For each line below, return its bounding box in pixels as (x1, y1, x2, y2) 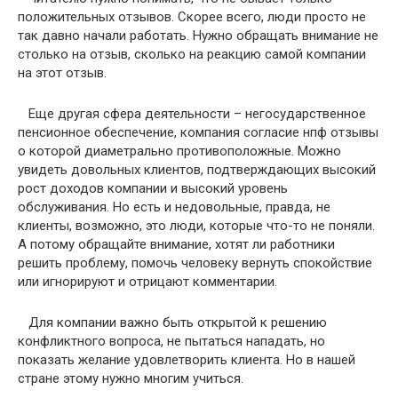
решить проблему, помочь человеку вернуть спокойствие (18, 255, 372, 272)
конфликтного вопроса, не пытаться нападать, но (18, 333, 325, 350)
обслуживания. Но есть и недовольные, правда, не (18, 199, 330, 216)
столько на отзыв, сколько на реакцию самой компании (18, 46, 366, 63)
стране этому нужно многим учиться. (18, 370, 243, 387)
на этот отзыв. (18, 65, 107, 82)
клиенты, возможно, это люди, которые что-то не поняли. (18, 218, 375, 235)
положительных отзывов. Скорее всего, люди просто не (18, 9, 366, 26)
